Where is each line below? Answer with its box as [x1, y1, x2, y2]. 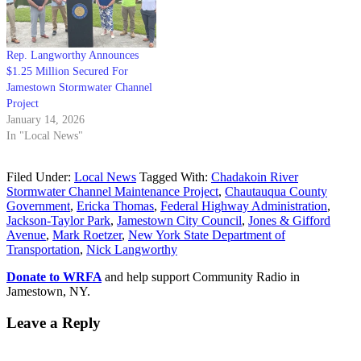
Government [6, 199, 70, 214]
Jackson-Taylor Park [6, 214, 110, 228]
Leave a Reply [6, 314, 101, 332]
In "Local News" [6, 130, 83, 143]
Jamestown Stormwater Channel [6, 81, 152, 94]
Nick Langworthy [86, 243, 177, 257]
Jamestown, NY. [6, 284, 90, 299]
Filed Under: [6, 170, 74, 185]
